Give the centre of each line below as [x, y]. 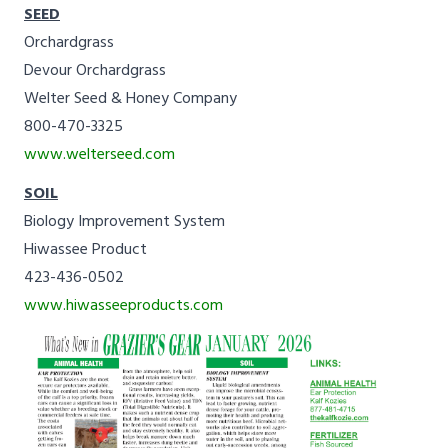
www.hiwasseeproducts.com [123, 305]
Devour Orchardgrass [95, 70]
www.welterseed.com [99, 154]
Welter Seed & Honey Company [130, 98]
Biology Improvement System [124, 221]
